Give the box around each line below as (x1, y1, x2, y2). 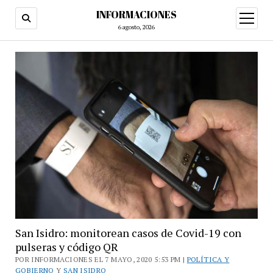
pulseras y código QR (15, 239, 118, 255)
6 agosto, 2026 (118, 23, 155, 31)
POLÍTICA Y (186, 255, 230, 264)
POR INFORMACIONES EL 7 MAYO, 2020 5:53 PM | (15, 255, 187, 264)
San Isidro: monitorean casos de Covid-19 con (15, 225, 241, 241)
